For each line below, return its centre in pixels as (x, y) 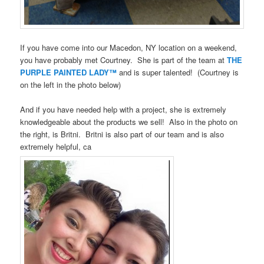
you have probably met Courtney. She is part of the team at (124, 60)
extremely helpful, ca (56, 147)
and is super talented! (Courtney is (178, 72)
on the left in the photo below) (71, 85)
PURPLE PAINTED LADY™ (69, 72)
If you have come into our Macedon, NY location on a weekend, (129, 48)
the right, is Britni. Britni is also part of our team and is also (122, 134)
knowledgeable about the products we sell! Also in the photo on (129, 122)
